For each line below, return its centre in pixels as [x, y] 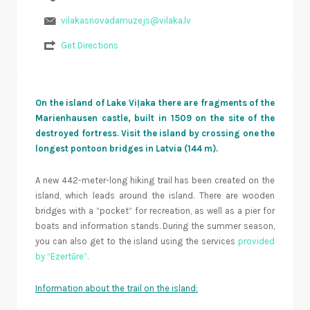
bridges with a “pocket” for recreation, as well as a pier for [155, 211]
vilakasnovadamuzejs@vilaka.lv [126, 20]
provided [256, 241]
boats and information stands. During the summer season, [155, 226]
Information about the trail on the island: [117, 289]
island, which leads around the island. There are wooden [155, 196]
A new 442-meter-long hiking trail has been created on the [155, 181]
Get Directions [89, 45]
